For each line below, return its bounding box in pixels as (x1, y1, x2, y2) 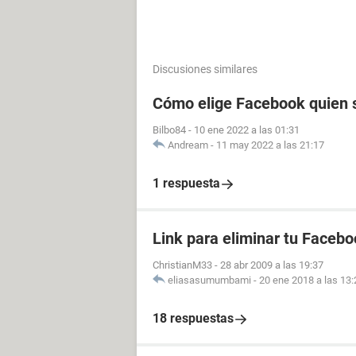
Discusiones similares (153, 63, 257, 75)
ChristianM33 (153, 259, 212, 271)
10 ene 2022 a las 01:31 (194, 124, 300, 136)
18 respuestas (153, 311, 234, 326)
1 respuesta (153, 176, 220, 191)
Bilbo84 (153, 124, 186, 136)
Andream (168, 139, 208, 151)
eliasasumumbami (168, 274, 251, 286)
